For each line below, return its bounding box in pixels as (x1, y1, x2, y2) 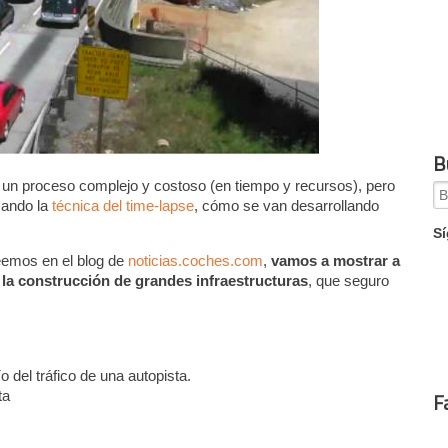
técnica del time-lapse (52, 196, 195, 214)
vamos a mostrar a (271, 251, 401, 269)
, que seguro (308, 271, 390, 289)
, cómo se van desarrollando (194, 196, 380, 214)
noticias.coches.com (128, 251, 264, 269)
